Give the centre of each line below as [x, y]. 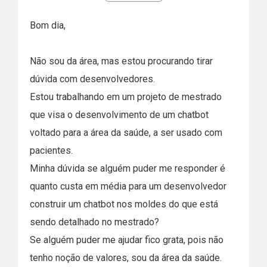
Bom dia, [48, 25]
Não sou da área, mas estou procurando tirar [121, 61]
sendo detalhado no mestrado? [94, 222]
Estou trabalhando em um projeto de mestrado [126, 97]
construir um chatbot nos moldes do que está [124, 204]
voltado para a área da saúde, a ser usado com [126, 133]
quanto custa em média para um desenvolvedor [128, 186]
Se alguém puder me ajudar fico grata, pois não [127, 240]
